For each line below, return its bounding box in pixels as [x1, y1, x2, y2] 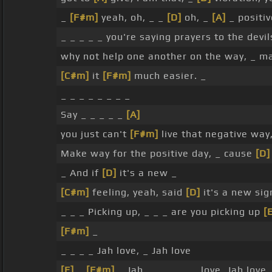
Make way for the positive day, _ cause [60, 148, 256, 160]
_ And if [60, 167, 102, 179]
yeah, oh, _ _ [98, 12, 167, 24]
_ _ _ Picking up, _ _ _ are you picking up [60, 206, 263, 218]
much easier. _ [131, 70, 206, 82]
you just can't [60, 128, 130, 140]
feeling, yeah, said [89, 186, 186, 199]
